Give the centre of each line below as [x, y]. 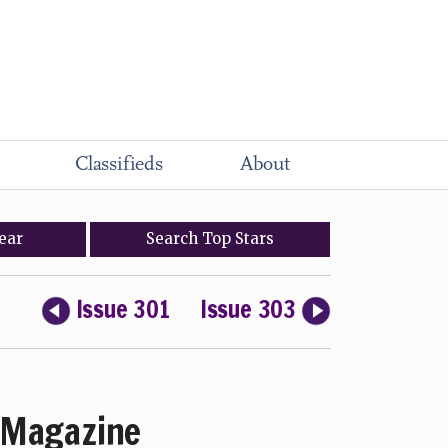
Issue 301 [122, 309]
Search [174, 238]
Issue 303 [247, 309]
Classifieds [119, 165]
